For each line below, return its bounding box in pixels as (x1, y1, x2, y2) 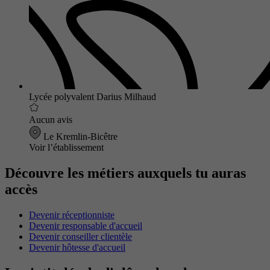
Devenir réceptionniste (29, 209, 115, 220)
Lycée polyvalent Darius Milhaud (29, 92, 156, 102)
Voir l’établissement (29, 142, 104, 153)
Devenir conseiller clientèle (29, 231, 132, 242)
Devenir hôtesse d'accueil (29, 242, 125, 253)
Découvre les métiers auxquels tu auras (5, 165, 246, 181)
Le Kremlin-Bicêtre (41, 131, 118, 142)
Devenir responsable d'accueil (29, 220, 142, 231)
